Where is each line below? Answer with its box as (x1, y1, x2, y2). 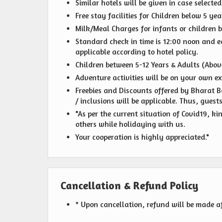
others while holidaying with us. (75, 119, 187, 129)
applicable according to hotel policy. (75, 47, 198, 57)
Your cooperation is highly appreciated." (75, 132, 209, 142)
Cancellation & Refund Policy (60, 179, 198, 192)
